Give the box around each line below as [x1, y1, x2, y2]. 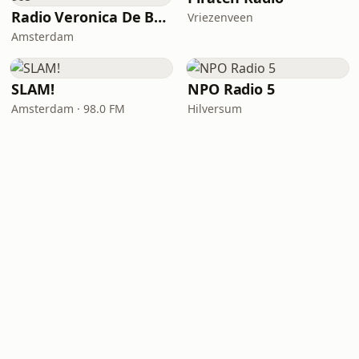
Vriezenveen [188, 10, 253, 25]
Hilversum [188, 101, 242, 116]
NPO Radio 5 [188, 79, 276, 99]
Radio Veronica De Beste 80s [154, 7, 167, 26]
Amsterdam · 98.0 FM [11, 101, 125, 116]
